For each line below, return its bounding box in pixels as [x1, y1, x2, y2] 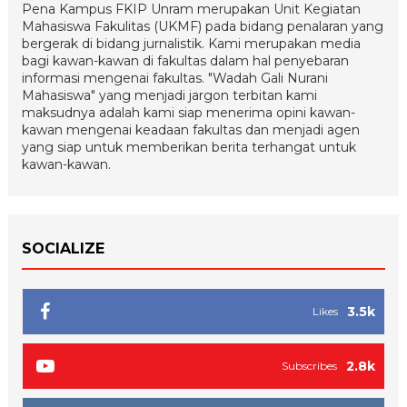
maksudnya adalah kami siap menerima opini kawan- [21, 104, 355, 121]
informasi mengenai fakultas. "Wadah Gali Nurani [21, 70, 328, 86]
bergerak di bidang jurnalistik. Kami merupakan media [21, 35, 361, 52]
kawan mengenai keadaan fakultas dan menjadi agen [21, 122, 360, 138]
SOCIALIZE [21, 240, 104, 257]
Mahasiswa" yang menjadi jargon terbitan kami [21, 87, 317, 104]
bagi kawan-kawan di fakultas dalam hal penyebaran [21, 53, 349, 69]
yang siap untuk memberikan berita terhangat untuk [21, 139, 356, 155]
